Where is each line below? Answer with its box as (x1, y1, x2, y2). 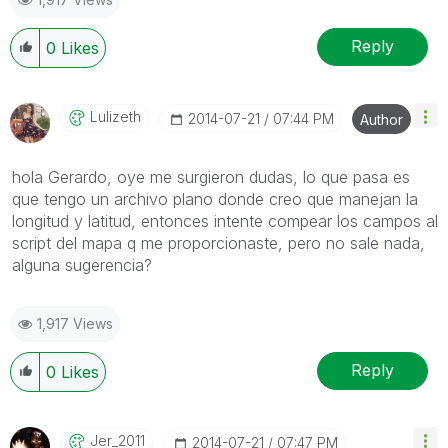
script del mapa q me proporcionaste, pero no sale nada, (12, 232, 425, 253)
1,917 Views (37, 314, 113, 332)
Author (360, 110, 403, 128)
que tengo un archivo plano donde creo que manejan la (12, 188, 418, 209)
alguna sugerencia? (12, 254, 152, 275)
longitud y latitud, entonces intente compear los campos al (12, 210, 438, 231)
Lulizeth (90, 107, 141, 125)
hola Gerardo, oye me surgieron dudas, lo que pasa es (12, 166, 410, 187)
